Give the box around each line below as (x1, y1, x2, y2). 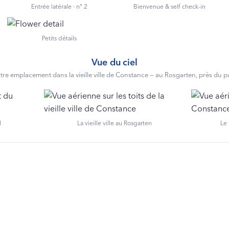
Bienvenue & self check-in (133, 3, 206, 11)
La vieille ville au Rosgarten (77, 119, 152, 127)
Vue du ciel (91, 56, 138, 68)
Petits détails (42, 34, 77, 42)
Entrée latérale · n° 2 (31, 3, 88, 11)
